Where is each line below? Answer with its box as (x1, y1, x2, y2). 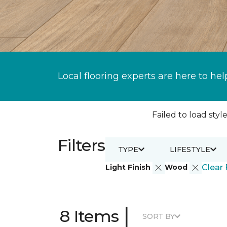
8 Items (60, 206, 119, 226)
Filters (58, 135, 105, 155)
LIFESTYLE (169, 144, 210, 154)
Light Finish (105, 162, 153, 172)
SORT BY (142, 211, 175, 221)
